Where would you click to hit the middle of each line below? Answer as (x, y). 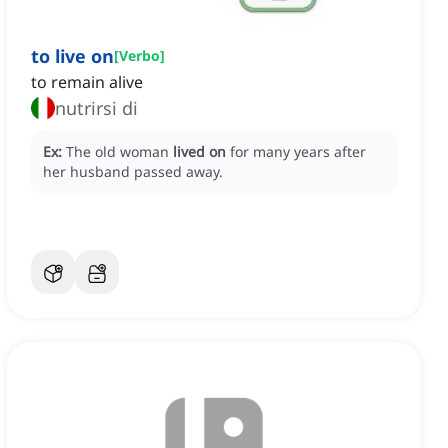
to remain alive (87, 82)
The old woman (119, 152)
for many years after (298, 152)
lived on (199, 152)
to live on (72, 56)
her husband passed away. (133, 172)
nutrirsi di (96, 108)
